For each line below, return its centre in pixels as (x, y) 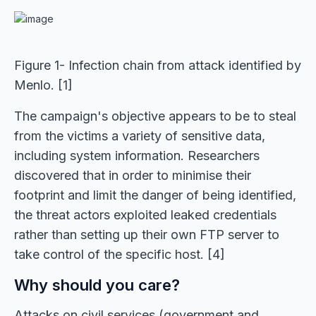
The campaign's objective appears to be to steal (155, 116)
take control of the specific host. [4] (120, 254)
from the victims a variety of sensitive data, (140, 136)
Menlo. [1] (43, 85)
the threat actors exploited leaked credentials (145, 215)
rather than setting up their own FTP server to (147, 235)
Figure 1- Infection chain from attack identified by (158, 65)
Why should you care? (97, 285)
